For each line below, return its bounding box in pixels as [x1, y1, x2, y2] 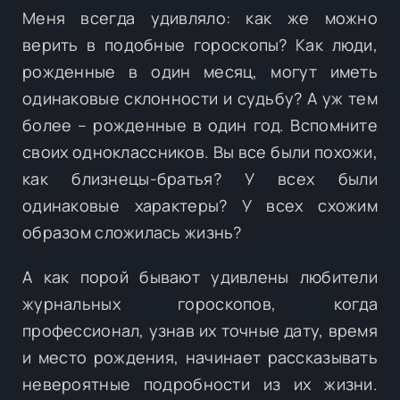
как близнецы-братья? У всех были [22, 167, 378, 189]
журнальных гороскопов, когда [22, 292, 378, 314]
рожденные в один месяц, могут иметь [22, 60, 378, 82]
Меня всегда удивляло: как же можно [22, 6, 378, 29]
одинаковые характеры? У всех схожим [22, 194, 378, 216]
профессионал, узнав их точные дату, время [22, 319, 378, 341]
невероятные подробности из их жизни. [22, 372, 378, 395]
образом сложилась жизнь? [22, 221, 242, 243]
